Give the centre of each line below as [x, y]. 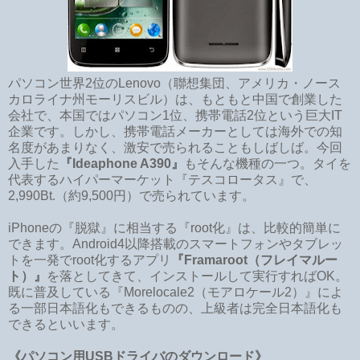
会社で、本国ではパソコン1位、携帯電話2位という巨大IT [175, 115]
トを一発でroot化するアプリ [90, 260]
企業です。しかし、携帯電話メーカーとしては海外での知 [175, 131]
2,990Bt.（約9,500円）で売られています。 [131, 195]
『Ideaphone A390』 [122, 163]
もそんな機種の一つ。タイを [268, 163]
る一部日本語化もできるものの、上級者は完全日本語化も [175, 308]
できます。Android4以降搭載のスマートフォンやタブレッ [176, 243]
